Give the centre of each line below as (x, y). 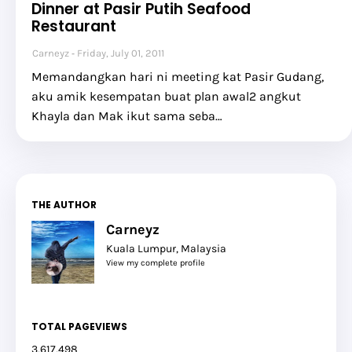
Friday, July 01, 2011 (121, 53)
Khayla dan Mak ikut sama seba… (127, 116)
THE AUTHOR (64, 205)
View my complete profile (156, 263)
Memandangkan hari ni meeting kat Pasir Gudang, (178, 77)
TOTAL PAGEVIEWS (79, 326)
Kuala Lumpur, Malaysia (166, 249)
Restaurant (74, 26)
